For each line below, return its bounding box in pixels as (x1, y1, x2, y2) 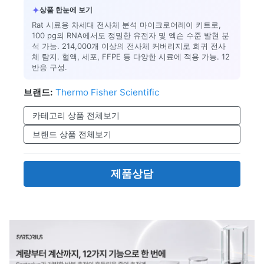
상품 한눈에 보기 (39, 5, 93, 14)
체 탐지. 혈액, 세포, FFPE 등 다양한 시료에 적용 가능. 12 (32, 52, 230, 61)
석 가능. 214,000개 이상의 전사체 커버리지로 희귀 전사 (32, 41, 226, 51)
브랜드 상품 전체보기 (32, 129, 111, 139)
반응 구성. (32, 62, 67, 72)
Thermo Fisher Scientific (55, 87, 159, 98)
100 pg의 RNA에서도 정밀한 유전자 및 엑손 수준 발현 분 (32, 31, 229, 40)
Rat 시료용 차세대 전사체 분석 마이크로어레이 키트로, (32, 20, 221, 29)
